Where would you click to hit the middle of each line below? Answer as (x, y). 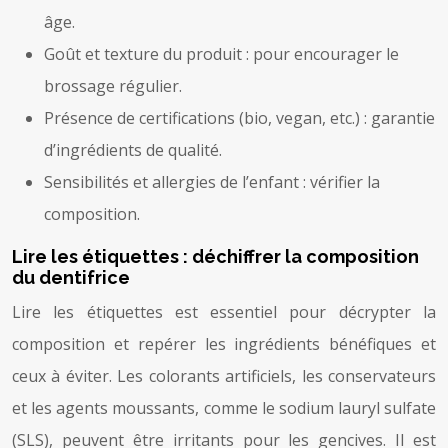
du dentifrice (71, 277)
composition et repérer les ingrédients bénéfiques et (224, 343)
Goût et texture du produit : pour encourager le (221, 53)
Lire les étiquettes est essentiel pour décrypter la (224, 311)
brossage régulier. (113, 85)
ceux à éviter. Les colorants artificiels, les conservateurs (224, 375)
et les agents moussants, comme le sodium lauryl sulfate (224, 407)
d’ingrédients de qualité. (133, 149)
